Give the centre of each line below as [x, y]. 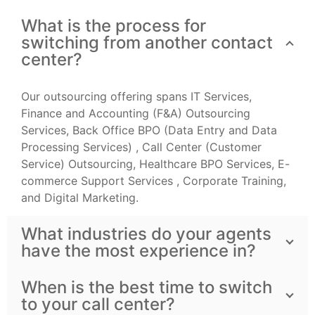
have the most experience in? [139, 251]
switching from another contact [147, 43]
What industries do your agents [146, 234]
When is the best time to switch [147, 288]
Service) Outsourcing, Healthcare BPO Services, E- [155, 164]
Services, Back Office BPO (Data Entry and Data [149, 130]
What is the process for [114, 26]
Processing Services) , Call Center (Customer [141, 147]
